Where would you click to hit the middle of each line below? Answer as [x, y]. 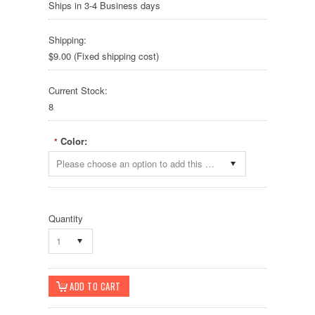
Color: [74, 141]
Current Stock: [78, 90]
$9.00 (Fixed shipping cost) [104, 56]
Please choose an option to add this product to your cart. [210, 163]
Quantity [66, 218]
